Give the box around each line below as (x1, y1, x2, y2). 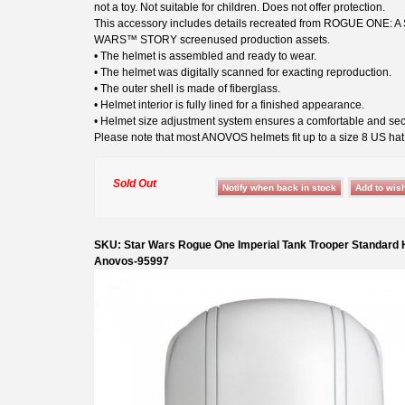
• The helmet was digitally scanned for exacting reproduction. (94, 65, 391, 79)
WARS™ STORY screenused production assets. (94, 33, 330, 46)
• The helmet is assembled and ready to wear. (94, 49, 316, 62)
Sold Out (113, 176, 156, 190)
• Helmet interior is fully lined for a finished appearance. (94, 98, 364, 111)
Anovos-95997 (94, 254, 169, 268)
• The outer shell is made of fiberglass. (94, 81, 280, 95)
